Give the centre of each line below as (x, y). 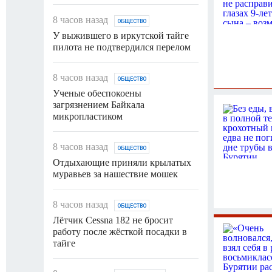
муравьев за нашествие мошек (115, 174)
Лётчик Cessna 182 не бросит (113, 220)
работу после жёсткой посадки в (120, 231)
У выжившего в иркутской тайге (121, 35)
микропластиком (88, 116)
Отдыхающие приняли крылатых (122, 162)
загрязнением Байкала (99, 104)
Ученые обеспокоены (97, 93)
